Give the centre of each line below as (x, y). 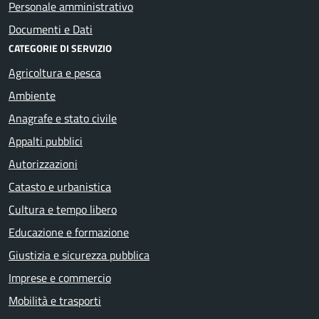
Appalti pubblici (46, 141)
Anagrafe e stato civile (63, 118)
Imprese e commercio (60, 277)
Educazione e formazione (69, 232)
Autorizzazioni (43, 163)
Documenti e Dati (51, 29)
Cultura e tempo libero (63, 209)
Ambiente (32, 95)
